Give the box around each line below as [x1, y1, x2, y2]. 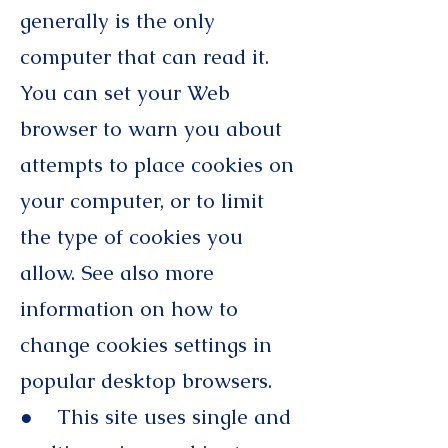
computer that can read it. [20, 43, 269, 70]
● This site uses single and [20, 403, 291, 430]
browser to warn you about [20, 115, 282, 142]
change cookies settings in [20, 331, 272, 358]
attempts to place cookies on [20, 151, 294, 178]
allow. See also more [20, 259, 214, 286]
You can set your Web [20, 79, 230, 106]
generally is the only [20, 7, 215, 34]
